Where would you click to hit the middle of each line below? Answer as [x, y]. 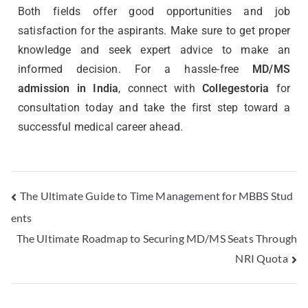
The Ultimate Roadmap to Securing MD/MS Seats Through [156, 238]
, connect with [161, 88]
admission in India [68, 88]
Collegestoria [236, 88]
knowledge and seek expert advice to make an [154, 49]
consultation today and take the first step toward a [154, 107]
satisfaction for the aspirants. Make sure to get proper [154, 30]
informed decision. [69, 69]
